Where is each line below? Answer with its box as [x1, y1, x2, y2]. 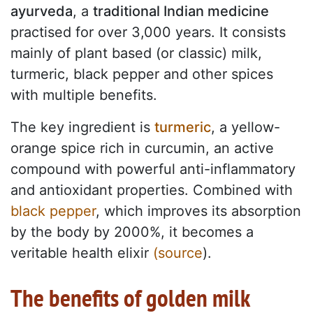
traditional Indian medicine [93, 3, 269, 20]
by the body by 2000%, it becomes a [10, 224, 254, 241]
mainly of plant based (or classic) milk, [10, 45, 262, 62]
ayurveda [10, 3, 73, 20]
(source [153, 245, 203, 262]
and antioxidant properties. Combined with [10, 182, 293, 199]
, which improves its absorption [96, 203, 301, 220]
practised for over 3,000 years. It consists [10, 24, 286, 41]
